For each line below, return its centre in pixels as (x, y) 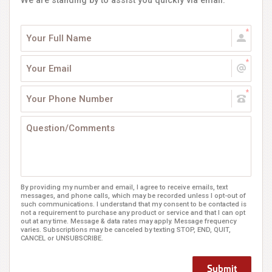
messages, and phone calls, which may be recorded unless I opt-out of (133, 196)
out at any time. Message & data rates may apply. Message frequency (128, 221)
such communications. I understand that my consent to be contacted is (134, 204)
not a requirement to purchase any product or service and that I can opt (133, 213)
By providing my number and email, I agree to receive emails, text (124, 187)
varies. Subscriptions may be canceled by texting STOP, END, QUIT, (126, 230)
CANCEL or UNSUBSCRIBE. (62, 238)
